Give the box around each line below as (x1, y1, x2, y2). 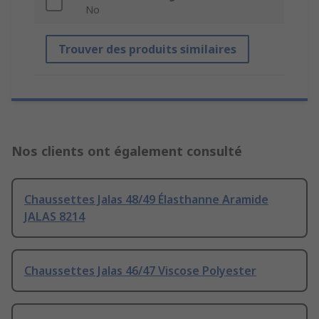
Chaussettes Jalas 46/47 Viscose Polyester (24, 263, 256, 279)
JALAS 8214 (24, 209, 85, 225)
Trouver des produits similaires (58, 41, 236, 58)
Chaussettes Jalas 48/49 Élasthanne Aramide (24, 192, 268, 208)
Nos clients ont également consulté (11, 142, 242, 160)
